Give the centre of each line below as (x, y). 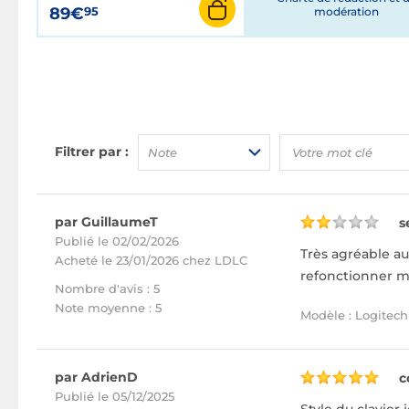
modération (346, 11)
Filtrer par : (92, 152)
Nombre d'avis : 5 (107, 288)
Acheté (78, 260)
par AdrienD (96, 377)
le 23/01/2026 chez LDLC (174, 260)
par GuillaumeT (106, 222)
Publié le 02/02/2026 (117, 241)
